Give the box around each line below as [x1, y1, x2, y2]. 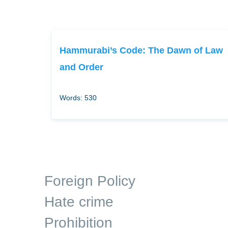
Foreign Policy [44, 173, 135, 189]
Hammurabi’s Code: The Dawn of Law [60, 45, 223, 55]
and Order [60, 62, 103, 72]
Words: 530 [60, 94, 97, 102]
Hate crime [44, 194, 113, 210]
